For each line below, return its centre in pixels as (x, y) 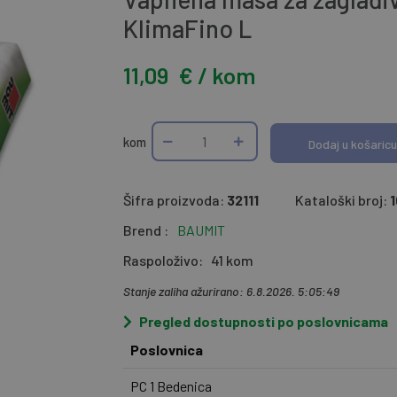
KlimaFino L (187, 28)
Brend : (145, 230)
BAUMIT (201, 230)
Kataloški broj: (341, 200)
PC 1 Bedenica (171, 386)
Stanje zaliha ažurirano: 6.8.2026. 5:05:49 (231, 292)
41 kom (232, 261)
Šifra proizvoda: (175, 200)
